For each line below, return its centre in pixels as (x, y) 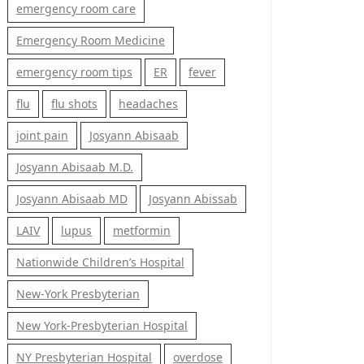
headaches (148, 104)
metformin (142, 230)
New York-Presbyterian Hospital (102, 325)
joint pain (42, 135)
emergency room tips (74, 72)
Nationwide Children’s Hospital (100, 262)
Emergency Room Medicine (91, 40)
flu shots (74, 104)
